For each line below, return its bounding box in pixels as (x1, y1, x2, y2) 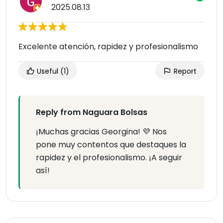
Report (172, 66, 197, 77)
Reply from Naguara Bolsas (36, 107, 147, 118)
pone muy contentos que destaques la (36, 139, 186, 151)
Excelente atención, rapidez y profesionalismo (18, 41, 198, 53)
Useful (35, 66, 60, 77)
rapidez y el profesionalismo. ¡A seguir (36, 152, 182, 164)
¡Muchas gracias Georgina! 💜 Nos (36, 126, 167, 138)
